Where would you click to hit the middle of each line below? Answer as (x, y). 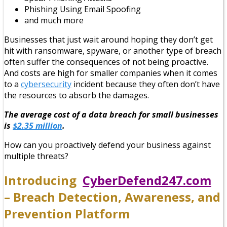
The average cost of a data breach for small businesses (111, 114)
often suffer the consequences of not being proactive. (106, 62)
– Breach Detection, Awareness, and (112, 197)
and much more (54, 20)
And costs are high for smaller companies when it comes (111, 73)
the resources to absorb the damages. (77, 95)
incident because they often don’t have (146, 84)
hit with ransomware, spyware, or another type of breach (113, 50)
